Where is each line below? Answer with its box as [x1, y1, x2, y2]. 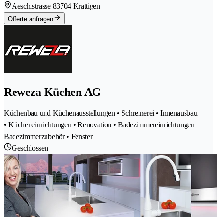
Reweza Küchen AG [4, 86, 101, 99]
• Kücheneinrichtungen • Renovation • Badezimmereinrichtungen [4, 120, 195, 129]
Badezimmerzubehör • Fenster [4, 132, 93, 140]
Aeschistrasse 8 [12, 2, 57, 11]
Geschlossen [12, 143, 48, 152]
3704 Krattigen [56, 2, 100, 11]
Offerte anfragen [8, 15, 53, 23]
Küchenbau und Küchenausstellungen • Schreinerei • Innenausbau [4, 108, 198, 117]
